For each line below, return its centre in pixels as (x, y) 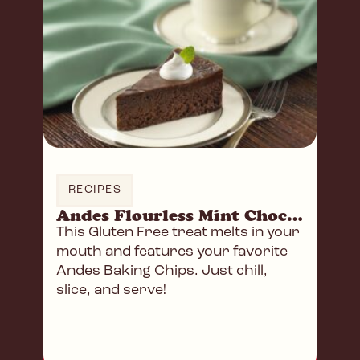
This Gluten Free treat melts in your (178, 233)
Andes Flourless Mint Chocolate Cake (295, 216)
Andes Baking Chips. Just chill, (162, 272)
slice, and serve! (111, 291)
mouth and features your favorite (172, 252)
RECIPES (95, 190)
